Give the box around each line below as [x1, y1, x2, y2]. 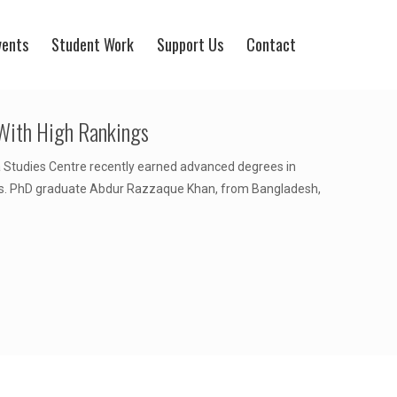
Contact [246, 33, 296, 56]
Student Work [51, 33, 134, 56]
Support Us [157, 33, 223, 56]
